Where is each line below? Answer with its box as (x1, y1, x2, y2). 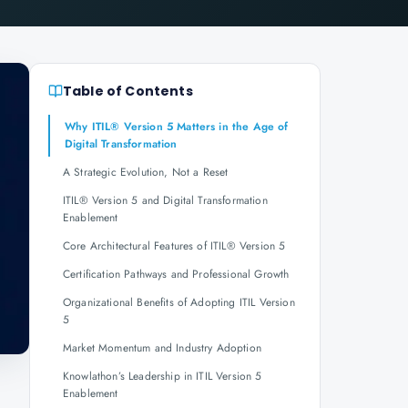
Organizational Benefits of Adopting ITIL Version (63, 294, 295, 311)
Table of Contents (63, 82, 193, 100)
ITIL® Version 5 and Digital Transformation (63, 192, 268, 209)
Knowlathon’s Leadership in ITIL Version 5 (63, 368, 262, 384)
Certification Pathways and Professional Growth (63, 266, 290, 282)
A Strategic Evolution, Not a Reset (63, 164, 229, 180)
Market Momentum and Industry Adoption (63, 340, 261, 356)
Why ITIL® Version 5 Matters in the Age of (65, 118, 289, 135)
